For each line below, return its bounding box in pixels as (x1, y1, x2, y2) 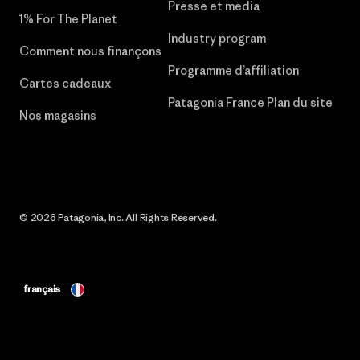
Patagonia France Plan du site (168, 95, 333, 110)
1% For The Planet (19, 11, 117, 27)
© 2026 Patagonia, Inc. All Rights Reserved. (19, 211, 217, 224)
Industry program (168, 31, 266, 46)
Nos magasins (19, 108, 96, 123)
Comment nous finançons (19, 43, 162, 59)
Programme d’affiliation (168, 63, 299, 78)
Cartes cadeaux (19, 76, 111, 91)
